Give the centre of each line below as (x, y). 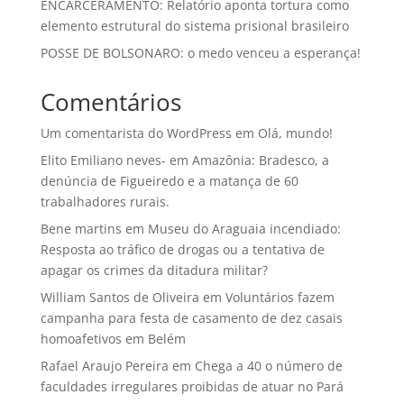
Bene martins (81, 228)
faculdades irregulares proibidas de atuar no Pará (192, 386)
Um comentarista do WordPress (136, 133)
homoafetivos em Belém (113, 338)
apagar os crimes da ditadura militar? (154, 270)
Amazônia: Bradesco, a (260, 160)
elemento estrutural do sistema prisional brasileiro (194, 25)
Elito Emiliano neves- (103, 160)
